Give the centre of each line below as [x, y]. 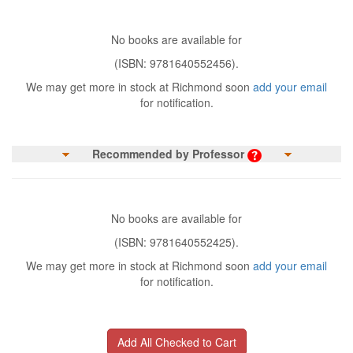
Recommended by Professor [168, 154]
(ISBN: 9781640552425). [176, 242]
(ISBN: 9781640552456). [176, 63]
